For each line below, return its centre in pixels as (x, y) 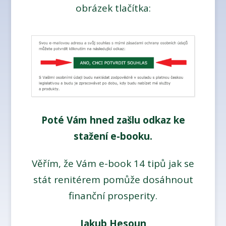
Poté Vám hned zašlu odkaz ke (113, 120)
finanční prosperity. (113, 196)
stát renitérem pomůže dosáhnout (113, 180)
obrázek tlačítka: (113, 8)
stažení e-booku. (113, 136)
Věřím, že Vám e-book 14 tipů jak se (113, 164)
